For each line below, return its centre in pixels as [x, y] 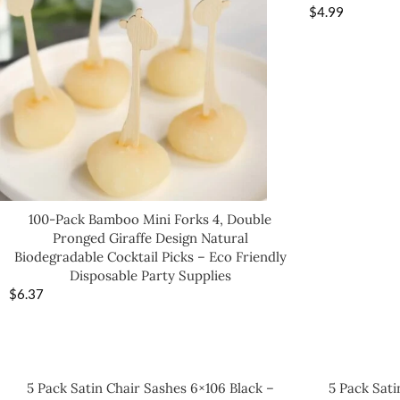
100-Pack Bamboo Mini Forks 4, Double [150, 220]
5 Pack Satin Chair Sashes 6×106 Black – [150, 388]
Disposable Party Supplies [150, 276]
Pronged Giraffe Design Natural [150, 238]
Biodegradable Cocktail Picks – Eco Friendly [150, 257]
